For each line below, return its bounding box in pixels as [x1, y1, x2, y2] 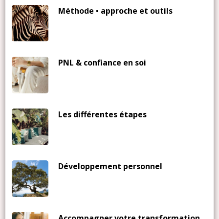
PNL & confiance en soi [58, 57, 146, 68]
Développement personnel [58, 160, 162, 172]
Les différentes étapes [58, 109, 147, 120]
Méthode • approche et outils [58, 5, 173, 16]
